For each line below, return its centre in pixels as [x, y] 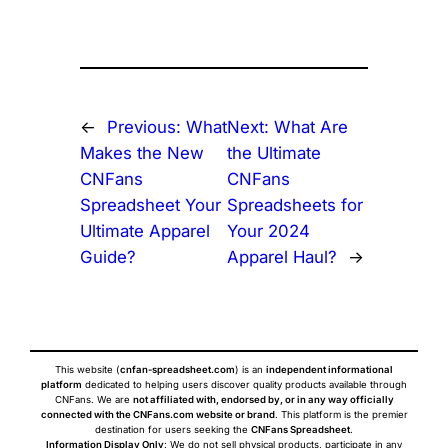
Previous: [146, 127]
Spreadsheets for [294, 205]
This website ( [87, 369]
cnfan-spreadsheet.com [177, 369]
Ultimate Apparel [144, 231]
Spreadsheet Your [150, 205]
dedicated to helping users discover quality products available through [244, 384]
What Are [310, 127]
